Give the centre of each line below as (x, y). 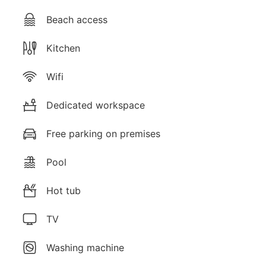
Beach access (77, 19)
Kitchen (63, 48)
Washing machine (85, 247)
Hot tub (64, 190)
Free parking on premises (103, 133)
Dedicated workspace (96, 105)
